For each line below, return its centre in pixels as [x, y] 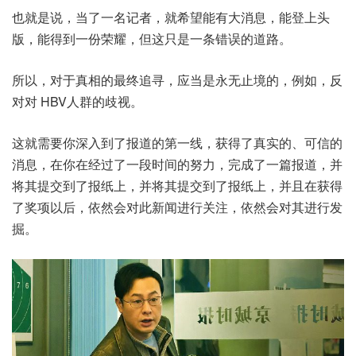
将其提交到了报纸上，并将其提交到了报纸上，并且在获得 [177, 186]
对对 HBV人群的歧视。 [77, 102]
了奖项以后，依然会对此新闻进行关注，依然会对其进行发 [177, 207]
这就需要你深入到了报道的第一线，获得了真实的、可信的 [177, 143]
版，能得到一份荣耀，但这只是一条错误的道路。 [152, 39]
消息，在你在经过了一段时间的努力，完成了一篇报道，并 [177, 164]
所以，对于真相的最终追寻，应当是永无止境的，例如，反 [177, 80]
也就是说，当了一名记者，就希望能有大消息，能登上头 [171, 17]
